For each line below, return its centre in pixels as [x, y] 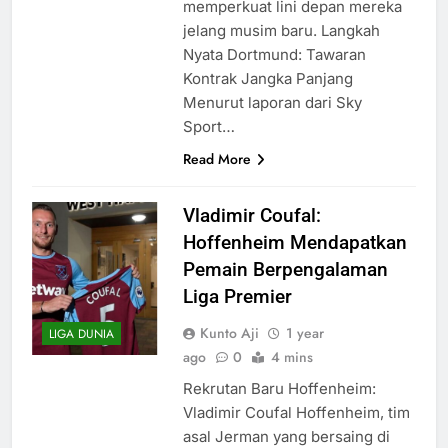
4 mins [291, 356]
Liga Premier [237, 296]
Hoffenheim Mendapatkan [294, 242]
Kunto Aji [229, 332]
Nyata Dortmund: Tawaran [274, 54]
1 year [304, 332]
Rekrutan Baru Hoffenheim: [279, 388]
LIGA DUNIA [81, 334]
